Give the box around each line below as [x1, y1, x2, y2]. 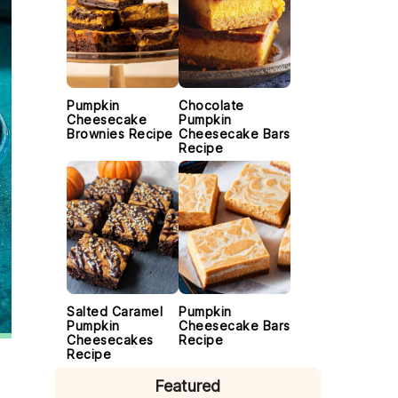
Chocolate [179, 98, 244, 113]
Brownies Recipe [67, 126, 173, 141]
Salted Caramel [67, 304, 163, 319]
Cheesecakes [67, 332, 154, 347]
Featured [155, 377, 220, 395]
